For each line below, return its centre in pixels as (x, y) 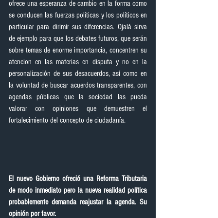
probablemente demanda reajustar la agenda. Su (78, 202)
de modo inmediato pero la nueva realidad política (78, 190)
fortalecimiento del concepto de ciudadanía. (67, 120)
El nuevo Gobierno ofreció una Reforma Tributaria (78, 179)
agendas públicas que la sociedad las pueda (78, 97)
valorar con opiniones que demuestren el (78, 109)
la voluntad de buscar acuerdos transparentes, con (78, 85)
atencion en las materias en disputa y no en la (78, 62)
